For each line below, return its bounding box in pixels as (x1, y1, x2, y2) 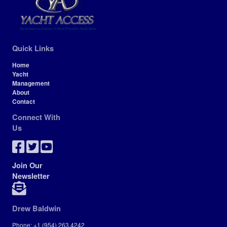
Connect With (12, 112, 61, 123)
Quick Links (12, 43, 54, 54)
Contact (12, 97, 35, 106)
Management (12, 79, 50, 88)
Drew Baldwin (12, 203, 61, 214)
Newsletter (12, 171, 50, 182)
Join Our (12, 160, 43, 171)
